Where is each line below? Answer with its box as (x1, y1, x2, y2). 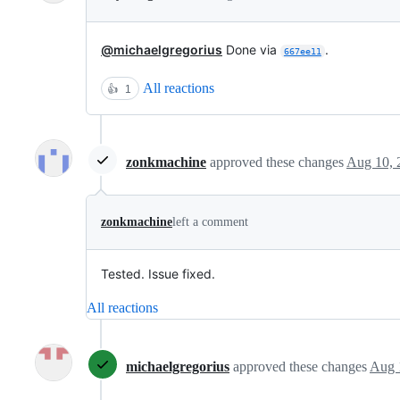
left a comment (172, 215, 248, 229)
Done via (222, 42, 280, 58)
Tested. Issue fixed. (101, 266, 215, 282)
